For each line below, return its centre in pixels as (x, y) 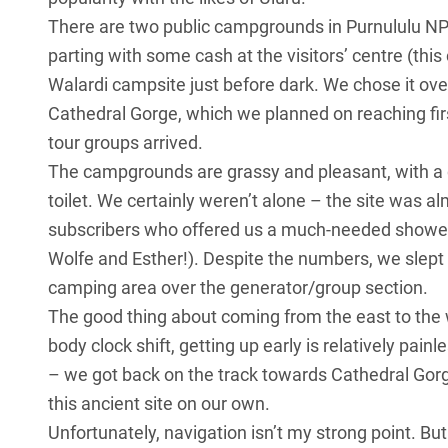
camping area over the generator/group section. (238, 288)
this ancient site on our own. (159, 404)
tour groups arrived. (125, 143)
